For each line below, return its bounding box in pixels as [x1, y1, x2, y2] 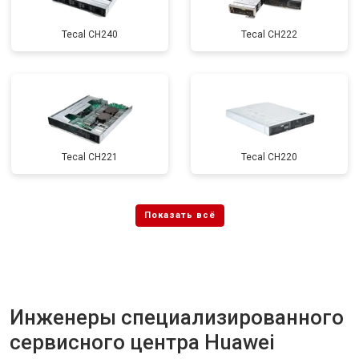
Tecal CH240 [62, 29, 118, 40]
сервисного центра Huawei [10, 330, 275, 354]
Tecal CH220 [241, 151, 297, 163]
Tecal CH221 [62, 151, 118, 163]
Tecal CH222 [241, 29, 297, 40]
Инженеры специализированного [10, 305, 344, 329]
